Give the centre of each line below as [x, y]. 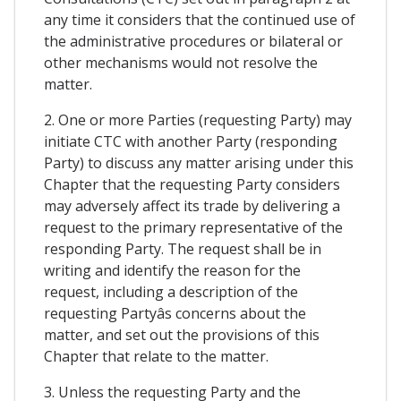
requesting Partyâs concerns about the [175, 314]
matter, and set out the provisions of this [182, 335]
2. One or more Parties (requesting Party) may [198, 120]
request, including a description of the [171, 292]
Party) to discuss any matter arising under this [199, 163]
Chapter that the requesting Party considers [192, 185]
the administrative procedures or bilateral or [193, 42]
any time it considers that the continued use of [200, 20]
